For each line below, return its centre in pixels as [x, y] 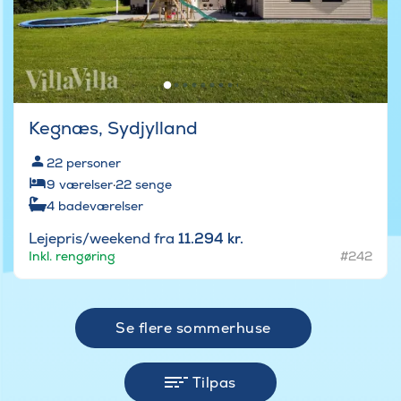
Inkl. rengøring [72, 256]
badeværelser [101, 205]
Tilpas [214, 382]
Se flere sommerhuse [193, 328]
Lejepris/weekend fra [103, 238]
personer [94, 162]
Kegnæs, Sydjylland [113, 128]
